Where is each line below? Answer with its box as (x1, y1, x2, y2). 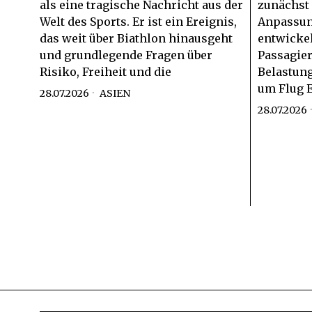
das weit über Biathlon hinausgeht (40, 31, 233, 45)
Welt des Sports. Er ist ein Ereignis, (40, 14, 237, 29)
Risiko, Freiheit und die (40, 64, 171, 79)
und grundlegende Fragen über (40, 47, 212, 62)
